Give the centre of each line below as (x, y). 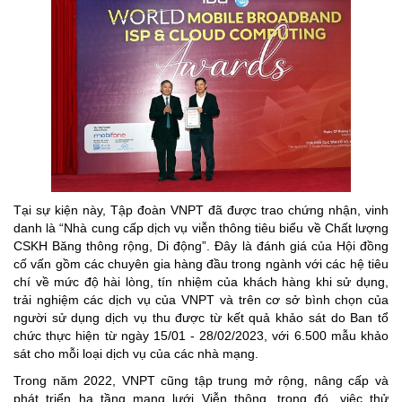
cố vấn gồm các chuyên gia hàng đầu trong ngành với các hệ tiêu (201, 264)
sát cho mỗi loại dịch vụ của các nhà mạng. (136, 354)
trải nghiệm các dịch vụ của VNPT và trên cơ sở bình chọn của (201, 300)
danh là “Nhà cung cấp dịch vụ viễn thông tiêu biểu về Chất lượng (201, 228)
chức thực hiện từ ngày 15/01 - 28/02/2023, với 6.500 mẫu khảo (201, 336)
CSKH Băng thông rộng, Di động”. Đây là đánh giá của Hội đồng (201, 246)
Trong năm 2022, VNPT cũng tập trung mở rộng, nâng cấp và (201, 381)
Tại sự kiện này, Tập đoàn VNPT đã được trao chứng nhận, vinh (201, 210)
